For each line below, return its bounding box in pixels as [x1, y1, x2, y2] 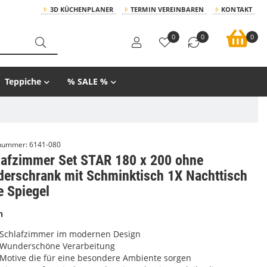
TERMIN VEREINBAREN [131, 5, 204, 14]
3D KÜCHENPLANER [49, 5, 113, 14]
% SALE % [67, 76, 108, 87]
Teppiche [5, 76, 41, 87]
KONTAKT [221, 5, 252, 14]
